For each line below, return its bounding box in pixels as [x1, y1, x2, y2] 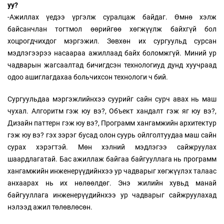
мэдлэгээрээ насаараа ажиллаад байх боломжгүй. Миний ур [7, 49, 216, 57]
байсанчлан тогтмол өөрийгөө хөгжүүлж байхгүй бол [7, 25, 216, 33]
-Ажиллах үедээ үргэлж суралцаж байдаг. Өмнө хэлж [7, 13, 216, 21]
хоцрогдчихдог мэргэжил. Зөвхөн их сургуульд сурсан [7, 37, 216, 45]
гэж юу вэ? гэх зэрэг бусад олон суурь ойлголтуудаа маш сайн [7, 131, 216, 139]
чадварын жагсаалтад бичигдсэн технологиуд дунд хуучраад [7, 61, 216, 69]
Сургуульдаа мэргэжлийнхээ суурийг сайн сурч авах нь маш [7, 95, 216, 103]
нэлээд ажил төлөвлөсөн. [7, 203, 92, 211]
